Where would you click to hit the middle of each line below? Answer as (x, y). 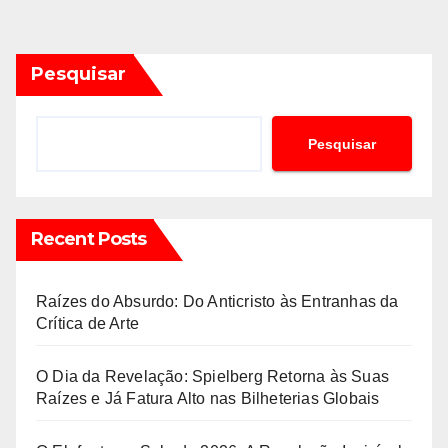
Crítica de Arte (87, 323)
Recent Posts (89, 239)
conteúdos (122, 54)
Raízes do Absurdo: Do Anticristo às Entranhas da (217, 301)
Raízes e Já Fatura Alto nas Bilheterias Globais (208, 398)
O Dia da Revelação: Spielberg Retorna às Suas (213, 376)
